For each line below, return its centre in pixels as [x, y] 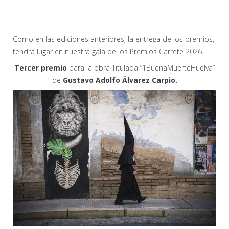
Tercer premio [42, 67]
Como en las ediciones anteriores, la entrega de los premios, [113, 39]
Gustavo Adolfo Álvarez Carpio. [120, 80]
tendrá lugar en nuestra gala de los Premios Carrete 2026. [108, 51]
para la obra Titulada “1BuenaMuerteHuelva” [142, 67]
